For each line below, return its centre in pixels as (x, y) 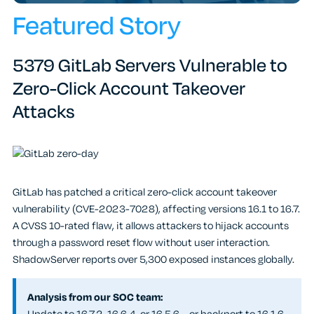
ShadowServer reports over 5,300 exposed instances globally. (153, 259)
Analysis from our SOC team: (95, 297)
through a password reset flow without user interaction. (141, 243)
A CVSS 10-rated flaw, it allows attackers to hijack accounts (151, 226)
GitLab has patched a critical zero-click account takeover (145, 192)
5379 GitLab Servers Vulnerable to (150, 66)
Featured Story (97, 26)
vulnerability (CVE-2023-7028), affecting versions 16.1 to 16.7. (156, 209)
